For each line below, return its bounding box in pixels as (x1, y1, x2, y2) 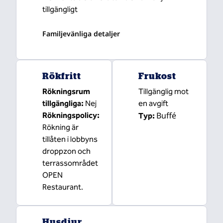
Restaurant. (42, 182, 83, 192)
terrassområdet (42, 158, 98, 168)
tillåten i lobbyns (42, 134, 98, 144)
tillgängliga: (42, 99, 84, 108)
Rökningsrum (42, 87, 90, 96)
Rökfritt (42, 71, 81, 81)
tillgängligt (42, 4, 78, 14)
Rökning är (42, 122, 79, 132)
